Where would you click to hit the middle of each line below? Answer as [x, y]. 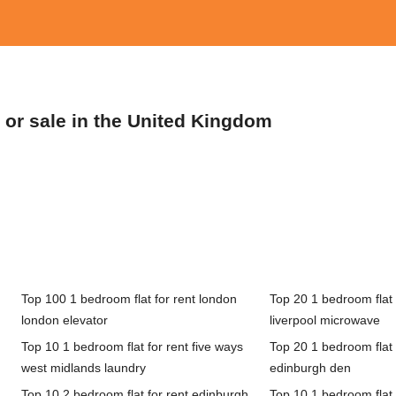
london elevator [64, 320]
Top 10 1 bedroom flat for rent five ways [132, 346]
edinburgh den [310, 368]
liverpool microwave [324, 320]
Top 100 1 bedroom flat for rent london [129, 299]
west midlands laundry [83, 368]
